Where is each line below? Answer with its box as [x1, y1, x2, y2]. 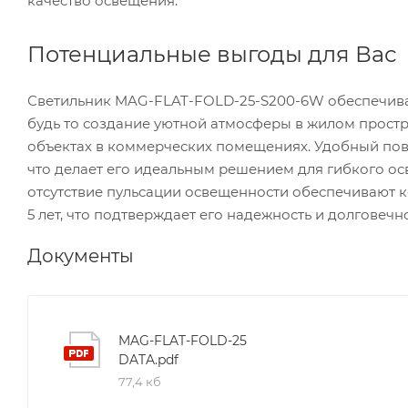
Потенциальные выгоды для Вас [27, 40, 397, 67]
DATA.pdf [118, 351, 178, 368]
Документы [27, 244, 134, 267]
